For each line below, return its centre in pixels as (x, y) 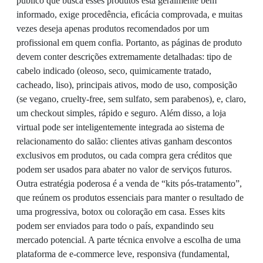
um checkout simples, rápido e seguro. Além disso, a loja (121, 113)
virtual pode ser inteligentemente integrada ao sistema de (120, 127)
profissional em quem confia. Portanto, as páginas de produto (129, 43)
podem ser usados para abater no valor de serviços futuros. (124, 170)
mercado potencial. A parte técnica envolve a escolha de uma (129, 240)
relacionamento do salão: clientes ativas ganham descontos (124, 141)
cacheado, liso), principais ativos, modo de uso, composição (127, 85)
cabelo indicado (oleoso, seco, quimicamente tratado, (114, 71)
